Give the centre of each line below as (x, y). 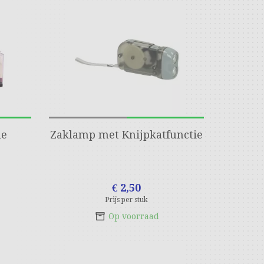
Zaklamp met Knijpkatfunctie (127, 135)
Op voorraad (133, 216)
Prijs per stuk (127, 200)
